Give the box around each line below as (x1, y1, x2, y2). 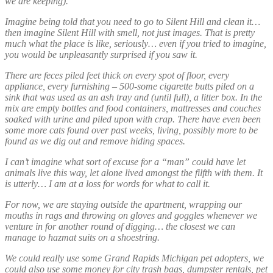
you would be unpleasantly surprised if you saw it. (5, 49, 197, 60)
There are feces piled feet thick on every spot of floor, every (5, 70, 229, 81)
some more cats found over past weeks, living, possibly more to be (5, 125, 258, 136)
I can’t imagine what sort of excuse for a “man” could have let (5, 157, 246, 168)
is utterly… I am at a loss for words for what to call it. (5, 179, 210, 190)
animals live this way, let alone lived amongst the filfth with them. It (5, 168, 263, 179)
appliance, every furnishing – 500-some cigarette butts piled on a (5, 81, 254, 92)
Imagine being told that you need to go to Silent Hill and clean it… (5, 16, 260, 27)
